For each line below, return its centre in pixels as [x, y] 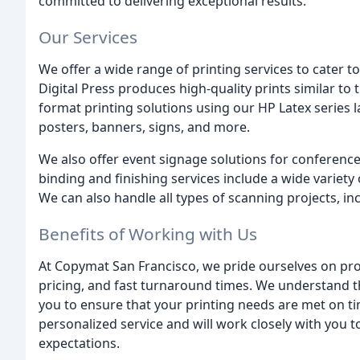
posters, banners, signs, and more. [144, 127]
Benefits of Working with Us [148, 233]
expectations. [79, 343]
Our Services [88, 37]
